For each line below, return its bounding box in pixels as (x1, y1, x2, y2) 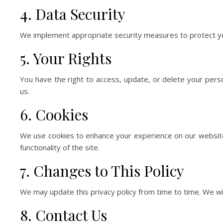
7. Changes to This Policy (20, 161, 184, 181)
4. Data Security (20, 4, 125, 24)
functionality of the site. (20, 142, 100, 152)
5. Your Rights (20, 48, 111, 68)
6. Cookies (20, 105, 88, 124)
